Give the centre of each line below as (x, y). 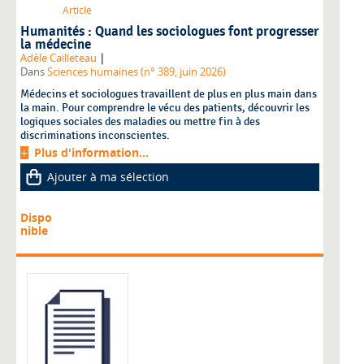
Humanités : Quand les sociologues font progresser (170, 32)
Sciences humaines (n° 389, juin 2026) (136, 72)
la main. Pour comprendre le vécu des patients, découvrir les (165, 108)
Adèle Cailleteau (58, 58)
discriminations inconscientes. (95, 136)
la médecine (56, 45)
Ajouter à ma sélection (108, 177)
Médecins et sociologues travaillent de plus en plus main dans (169, 94)
